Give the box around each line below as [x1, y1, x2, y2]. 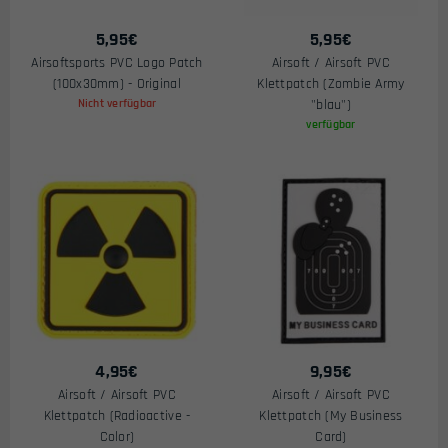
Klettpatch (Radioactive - [43, 407, 191, 425]
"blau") [311, 96, 351, 114]
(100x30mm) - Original [53, 75, 181, 93]
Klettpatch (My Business [259, 407, 403, 425]
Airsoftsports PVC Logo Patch [31, 54, 203, 72]
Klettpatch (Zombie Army [257, 75, 405, 93]
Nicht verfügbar [77, 96, 157, 111]
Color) [99, 428, 135, 446]
